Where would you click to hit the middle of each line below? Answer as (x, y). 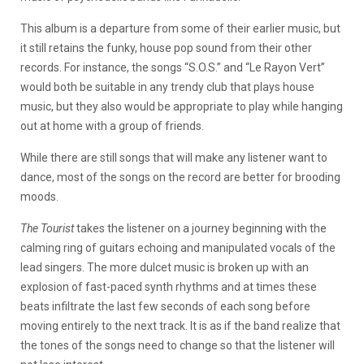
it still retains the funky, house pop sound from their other (166, 48)
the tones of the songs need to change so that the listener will (178, 345)
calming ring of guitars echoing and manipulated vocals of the (178, 247)
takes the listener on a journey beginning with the (201, 228)
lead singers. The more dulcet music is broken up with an (165, 267)
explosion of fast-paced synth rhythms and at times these (169, 286)
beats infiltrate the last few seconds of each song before (165, 306)
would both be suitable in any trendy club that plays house (167, 87)
